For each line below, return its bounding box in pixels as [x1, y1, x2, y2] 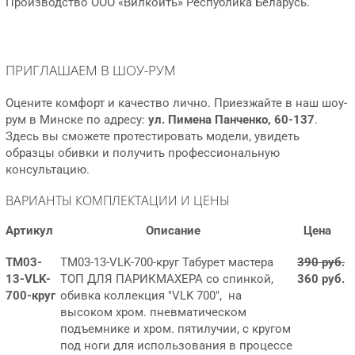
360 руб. [297, 272, 345, 287]
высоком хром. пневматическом [60, 305, 246, 320]
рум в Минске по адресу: [6, 113, 148, 128]
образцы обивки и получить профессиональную [6, 146, 280, 161]
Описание [145, 223, 200, 239]
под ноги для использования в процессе [60, 338, 292, 353]
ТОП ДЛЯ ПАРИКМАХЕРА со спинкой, [60, 272, 273, 287]
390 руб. [297, 255, 345, 270]
